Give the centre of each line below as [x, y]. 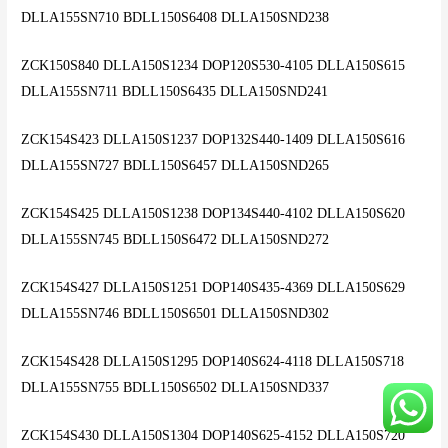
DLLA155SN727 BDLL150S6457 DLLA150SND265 [175, 166]
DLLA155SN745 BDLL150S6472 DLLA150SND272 [175, 239]
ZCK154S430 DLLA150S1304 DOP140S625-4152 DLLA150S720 [213, 435]
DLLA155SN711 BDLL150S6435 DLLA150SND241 [175, 92]
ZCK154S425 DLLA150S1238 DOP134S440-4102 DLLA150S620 [213, 213]
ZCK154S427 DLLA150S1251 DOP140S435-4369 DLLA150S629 [213, 287]
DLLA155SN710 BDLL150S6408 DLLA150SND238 [175, 18]
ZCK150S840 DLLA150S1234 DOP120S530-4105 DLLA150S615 [213, 66]
